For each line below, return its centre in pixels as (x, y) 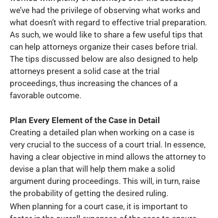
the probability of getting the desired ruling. (89, 193)
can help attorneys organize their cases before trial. (104, 46)
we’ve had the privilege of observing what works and (105, 10)
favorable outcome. (45, 95)
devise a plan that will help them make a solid (92, 169)
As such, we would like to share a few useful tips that (106, 34)
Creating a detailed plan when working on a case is (102, 133)
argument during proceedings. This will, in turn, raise (105, 181)
